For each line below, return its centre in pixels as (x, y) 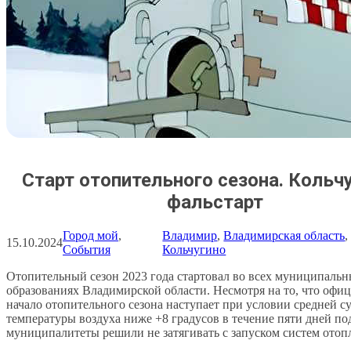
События (87, 249)
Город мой (90, 235)
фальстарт (215, 202)
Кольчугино (194, 249)
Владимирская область (284, 235)
